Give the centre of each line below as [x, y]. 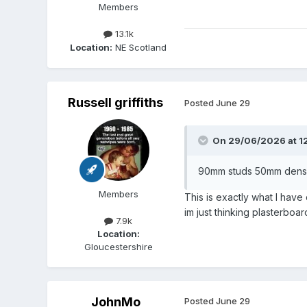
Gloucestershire [118, 246]
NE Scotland [140, 47]
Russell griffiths [116, 102]
